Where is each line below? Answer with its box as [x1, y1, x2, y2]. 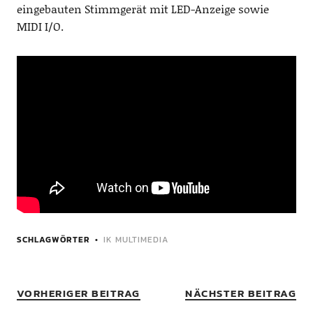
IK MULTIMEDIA [103, 233, 168, 247]
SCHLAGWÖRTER [16, 233, 90, 247]
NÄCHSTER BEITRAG [185, 285, 297, 302]
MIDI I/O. [16, 18, 64, 35]
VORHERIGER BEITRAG [16, 285, 140, 302]
